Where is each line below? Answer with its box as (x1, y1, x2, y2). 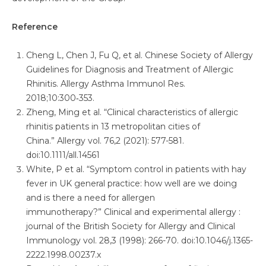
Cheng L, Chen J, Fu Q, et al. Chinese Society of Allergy (26, 50, 253, 61)
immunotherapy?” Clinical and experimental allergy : (26, 207, 240, 217)
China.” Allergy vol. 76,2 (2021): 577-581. (26, 135, 184, 146)
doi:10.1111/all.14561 (26, 150, 100, 160)
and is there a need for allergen (26, 192, 155, 203)
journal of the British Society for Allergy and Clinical (26, 221, 235, 232)
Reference (12, 21, 58, 32)
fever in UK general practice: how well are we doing (26, 178, 237, 189)
